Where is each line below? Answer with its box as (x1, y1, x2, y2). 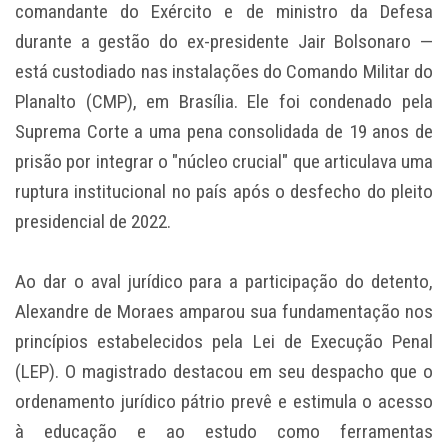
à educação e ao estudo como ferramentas (15, 420, 433, 444)
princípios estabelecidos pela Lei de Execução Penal (15, 330, 433, 354)
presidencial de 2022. (15, 210, 171, 234)
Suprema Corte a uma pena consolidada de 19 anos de (15, 120, 433, 144)
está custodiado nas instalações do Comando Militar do (15, 60, 433, 84)
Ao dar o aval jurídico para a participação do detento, (15, 270, 433, 294)
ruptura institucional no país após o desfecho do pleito (15, 180, 433, 204)
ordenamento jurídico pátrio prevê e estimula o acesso (15, 390, 433, 414)
